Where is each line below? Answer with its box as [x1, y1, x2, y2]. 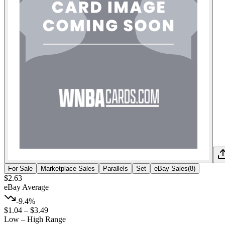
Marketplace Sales [41, 164, 95, 172]
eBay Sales [154, 164, 188, 172]
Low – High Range [4, 214, 66, 223]
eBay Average [4, 182, 49, 191]
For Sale [8, 164, 33, 172]
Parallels [103, 164, 128, 172]
